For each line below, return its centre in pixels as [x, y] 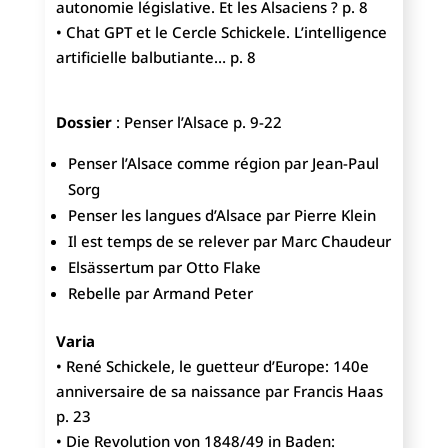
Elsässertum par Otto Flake [164, 267]
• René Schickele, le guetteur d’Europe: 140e [212, 366]
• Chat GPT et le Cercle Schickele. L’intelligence [221, 32]
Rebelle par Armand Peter [160, 293]
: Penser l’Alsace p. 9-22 [196, 122]
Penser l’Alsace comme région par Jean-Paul [223, 163]
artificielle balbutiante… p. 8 [155, 57]
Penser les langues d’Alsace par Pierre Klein [221, 215]
